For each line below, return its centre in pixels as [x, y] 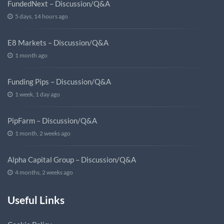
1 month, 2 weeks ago [43, 133]
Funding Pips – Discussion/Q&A [59, 82]
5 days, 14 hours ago [41, 16]
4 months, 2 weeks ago [44, 172]
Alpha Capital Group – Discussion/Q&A [72, 160]
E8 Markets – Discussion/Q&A [58, 43]
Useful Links [36, 200]
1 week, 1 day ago [37, 94]
